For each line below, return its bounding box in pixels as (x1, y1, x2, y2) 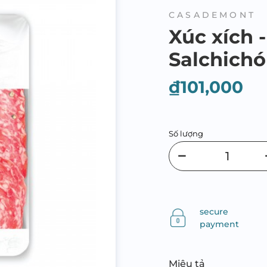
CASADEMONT (169, 9, 256, 20)
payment (200, 218, 239, 229)
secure (200, 206, 228, 217)
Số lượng (169, 128, 203, 138)
